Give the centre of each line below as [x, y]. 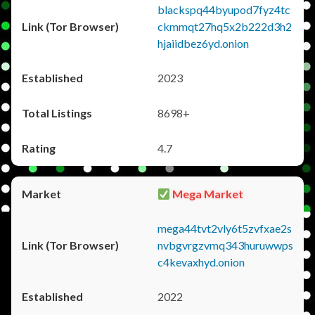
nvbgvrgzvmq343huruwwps [225, 245]
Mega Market [207, 194]
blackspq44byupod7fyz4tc [224, 9]
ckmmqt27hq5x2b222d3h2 [225, 26]
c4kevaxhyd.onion [201, 262]
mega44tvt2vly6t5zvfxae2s [225, 228]
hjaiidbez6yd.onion [203, 43]
